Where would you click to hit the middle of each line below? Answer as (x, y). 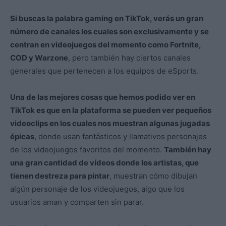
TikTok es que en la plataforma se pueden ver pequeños (111, 110)
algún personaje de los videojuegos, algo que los (97, 189)
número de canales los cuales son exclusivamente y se (109, 31)
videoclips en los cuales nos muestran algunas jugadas (110, 123)
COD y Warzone (39, 58)
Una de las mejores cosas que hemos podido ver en (103, 97)
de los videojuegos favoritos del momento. (87, 149)
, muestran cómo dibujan (153, 176)
